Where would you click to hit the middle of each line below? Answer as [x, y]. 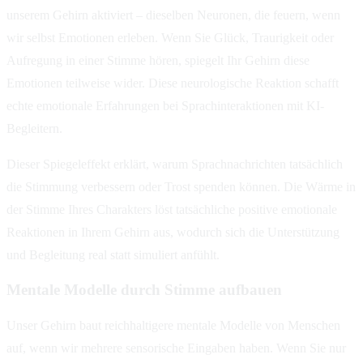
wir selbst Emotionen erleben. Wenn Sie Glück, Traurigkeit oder [170, 37]
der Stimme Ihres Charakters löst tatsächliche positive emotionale [172, 209]
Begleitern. [34, 128]
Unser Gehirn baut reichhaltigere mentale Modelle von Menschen [173, 325]
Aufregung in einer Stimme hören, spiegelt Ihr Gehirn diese [158, 60]
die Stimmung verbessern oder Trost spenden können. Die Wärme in [181, 186]
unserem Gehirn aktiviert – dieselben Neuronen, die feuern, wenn [173, 15]
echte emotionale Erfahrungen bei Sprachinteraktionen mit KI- [165, 105]
